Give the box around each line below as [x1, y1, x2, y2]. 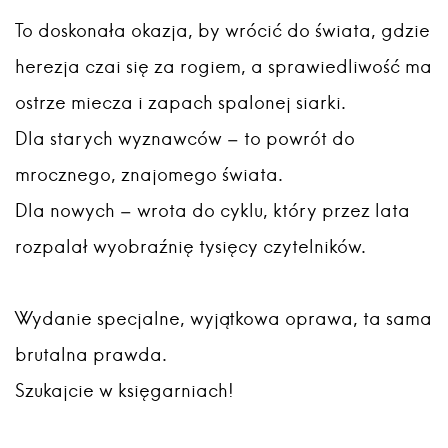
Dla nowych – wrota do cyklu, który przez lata [15, 199, 410, 222]
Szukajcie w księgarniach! [15, 379, 234, 402]
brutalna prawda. [15, 343, 167, 366]
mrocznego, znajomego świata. [15, 163, 283, 186]
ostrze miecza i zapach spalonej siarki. [15, 91, 346, 114]
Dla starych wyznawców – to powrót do [15, 127, 355, 150]
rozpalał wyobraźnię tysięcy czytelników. [15, 235, 366, 258]
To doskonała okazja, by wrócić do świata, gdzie [15, 19, 430, 42]
